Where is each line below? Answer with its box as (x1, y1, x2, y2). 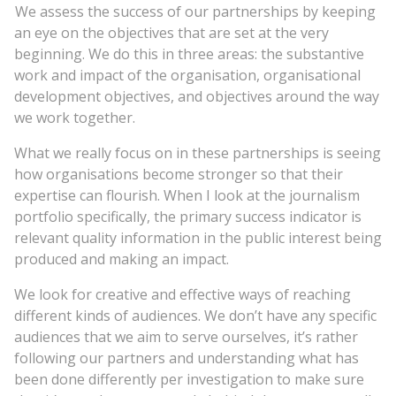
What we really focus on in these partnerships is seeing (14, 142, 381, 163)
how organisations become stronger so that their (14, 164, 343, 184)
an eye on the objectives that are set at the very (14, 22, 329, 42)
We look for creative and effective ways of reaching (14, 284, 351, 304)
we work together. (14, 107, 135, 127)
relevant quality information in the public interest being (14, 227, 382, 247)
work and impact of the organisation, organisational (14, 65, 361, 85)
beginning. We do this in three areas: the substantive (14, 43, 364, 64)
